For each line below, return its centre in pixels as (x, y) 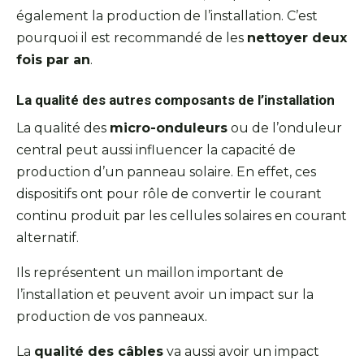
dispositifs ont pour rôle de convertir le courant (169, 193)
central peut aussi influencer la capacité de (156, 149)
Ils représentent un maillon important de (150, 272)
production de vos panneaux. (112, 316)
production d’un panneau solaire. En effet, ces (166, 171)
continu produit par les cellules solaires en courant (182, 215)
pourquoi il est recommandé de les (132, 37)
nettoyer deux (297, 37)
